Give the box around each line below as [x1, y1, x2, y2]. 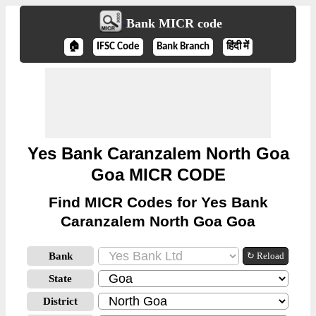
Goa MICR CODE [90, 165, 226, 184]
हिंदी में [226, 42, 249, 52]
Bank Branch [156, 42, 209, 52]
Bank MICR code [126, 16, 222, 31]
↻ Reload [247, 250, 284, 261]
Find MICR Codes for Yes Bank [48, 194, 268, 210]
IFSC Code [96, 42, 140, 52]
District [43, 296, 78, 307]
